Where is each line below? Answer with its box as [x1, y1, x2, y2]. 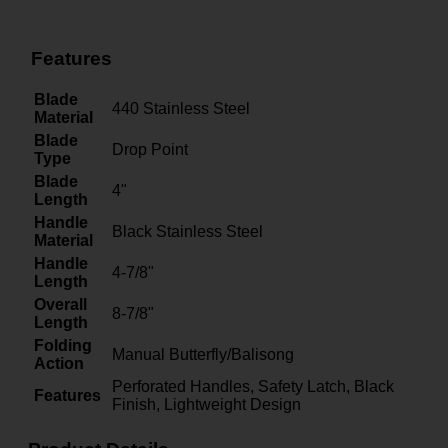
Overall [34, 296, 87, 314]
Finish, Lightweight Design [112, 396, 301, 414]
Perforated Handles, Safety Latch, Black [112, 378, 394, 396]
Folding [34, 337, 92, 355]
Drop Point [112, 141, 188, 159]
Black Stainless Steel [112, 223, 263, 241]
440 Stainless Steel [112, 100, 250, 118]
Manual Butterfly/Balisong [112, 346, 294, 364]
